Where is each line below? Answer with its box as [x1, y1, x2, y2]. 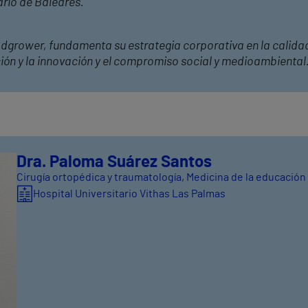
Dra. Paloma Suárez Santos [16, 153, 212, 170]
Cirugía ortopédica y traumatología [16, 171, 181, 183]
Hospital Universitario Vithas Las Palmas [33, 188, 225, 199]
